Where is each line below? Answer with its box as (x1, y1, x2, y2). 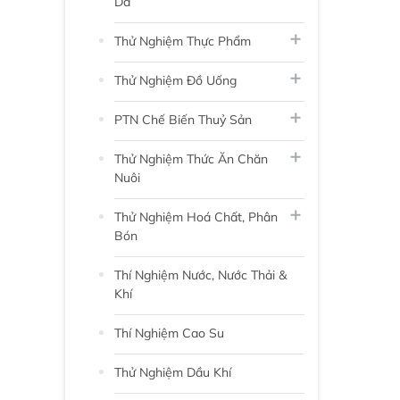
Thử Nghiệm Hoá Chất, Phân (114, 208, 278, 225)
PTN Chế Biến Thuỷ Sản (114, 111, 252, 128)
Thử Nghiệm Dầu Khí (114, 363, 231, 380)
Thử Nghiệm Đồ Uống (114, 71, 237, 88)
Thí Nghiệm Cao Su (114, 324, 224, 341)
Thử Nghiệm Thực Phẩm (114, 32, 251, 49)
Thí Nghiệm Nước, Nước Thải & (114, 266, 287, 283)
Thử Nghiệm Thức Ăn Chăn (114, 150, 268, 167)
